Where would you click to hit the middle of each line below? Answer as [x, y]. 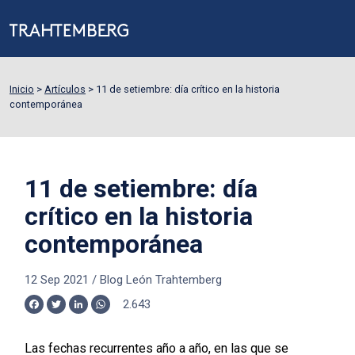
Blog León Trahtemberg [160, 280]
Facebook [61, 311]
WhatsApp [129, 311]
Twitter [75, 311]
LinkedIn [102, 311]
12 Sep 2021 [56, 280]
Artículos [65, 89]
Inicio [22, 89]
